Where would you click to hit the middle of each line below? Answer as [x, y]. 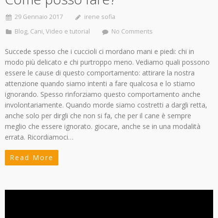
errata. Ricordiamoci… [39, 137]
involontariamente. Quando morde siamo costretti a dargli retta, [106, 105]
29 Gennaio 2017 [39, 17]
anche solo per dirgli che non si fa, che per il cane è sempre [98, 116]
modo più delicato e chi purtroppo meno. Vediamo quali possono [107, 62]
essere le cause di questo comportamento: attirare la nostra [100, 73]
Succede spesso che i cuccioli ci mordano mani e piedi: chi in [100, 52]
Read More [32, 158]
